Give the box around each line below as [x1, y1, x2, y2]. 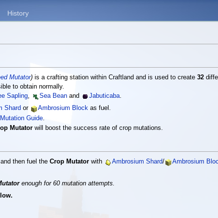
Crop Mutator [50, 158, 90, 165]
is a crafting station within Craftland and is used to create [33, 73, 198, 81]
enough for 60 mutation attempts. [19, 180, 115, 187]
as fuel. [88, 105, 111, 112]
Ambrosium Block [38, 105, 89, 112]
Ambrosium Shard [112, 158, 163, 165]
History [7, 9, 29, 18]
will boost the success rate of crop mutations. [33, 124, 163, 131]
